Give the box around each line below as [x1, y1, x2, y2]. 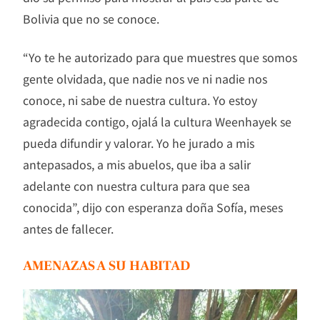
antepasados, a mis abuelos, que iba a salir [23, 156, 251, 174]
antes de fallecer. [23, 220, 114, 238]
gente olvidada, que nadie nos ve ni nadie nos [23, 70, 267, 88]
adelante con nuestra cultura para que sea [23, 177, 250, 195]
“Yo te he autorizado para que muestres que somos [23, 49, 297, 66]
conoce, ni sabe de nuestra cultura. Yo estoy [23, 91, 257, 109]
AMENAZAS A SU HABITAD [23, 257, 193, 275]
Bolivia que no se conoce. [23, 10, 159, 28]
